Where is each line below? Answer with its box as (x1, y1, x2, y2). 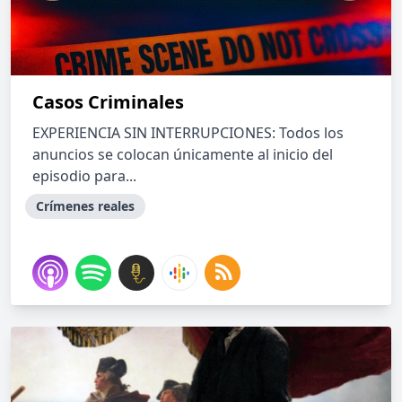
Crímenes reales (36, 197, 135, 214)
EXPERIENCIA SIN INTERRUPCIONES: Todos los (32, 123, 344, 143)
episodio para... (32, 166, 136, 186)
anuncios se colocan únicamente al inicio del (32, 144, 333, 164)
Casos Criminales (32, 90, 184, 114)
